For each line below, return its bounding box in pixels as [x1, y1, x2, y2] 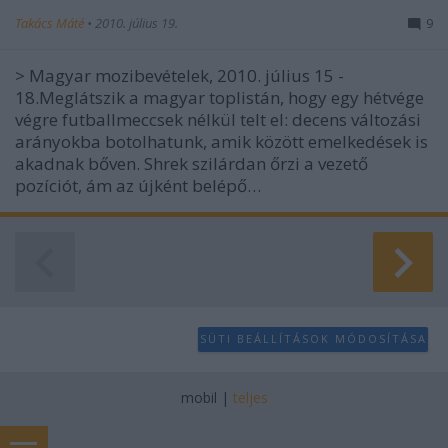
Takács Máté [15, 13, 87, 32]
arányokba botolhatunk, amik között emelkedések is [15, 129, 428, 153]
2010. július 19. [95, 13, 178, 32]
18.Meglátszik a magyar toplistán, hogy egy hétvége [15, 85, 424, 109]
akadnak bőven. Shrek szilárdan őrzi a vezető [15, 151, 368, 175]
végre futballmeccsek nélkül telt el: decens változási [15, 107, 421, 131]
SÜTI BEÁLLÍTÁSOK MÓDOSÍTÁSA [199, 331, 427, 347]
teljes [232, 387, 268, 407]
